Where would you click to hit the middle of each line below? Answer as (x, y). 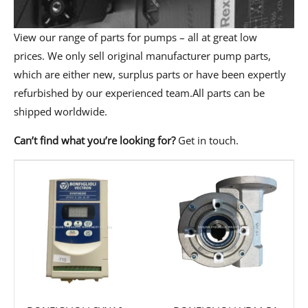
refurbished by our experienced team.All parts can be (139, 93)
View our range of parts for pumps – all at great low (135, 37)
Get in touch (207, 140)
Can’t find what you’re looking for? (96, 140)
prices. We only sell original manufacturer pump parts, (142, 56)
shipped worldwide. (60, 112)
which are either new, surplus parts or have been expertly (150, 75)
